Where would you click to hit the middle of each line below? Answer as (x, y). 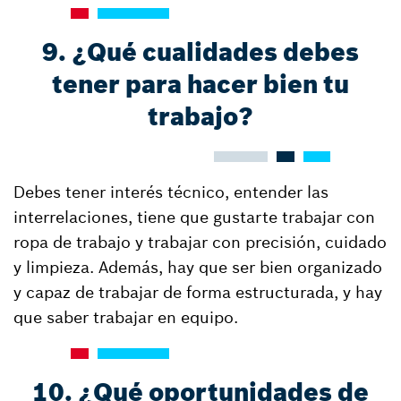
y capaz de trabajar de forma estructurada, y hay (198, 292)
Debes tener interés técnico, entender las (171, 192)
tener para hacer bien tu (200, 85)
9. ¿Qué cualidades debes (200, 52)
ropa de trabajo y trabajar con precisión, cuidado (200, 242)
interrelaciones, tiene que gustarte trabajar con (194, 217)
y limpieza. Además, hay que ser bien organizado (198, 267)
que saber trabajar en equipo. (126, 317)
